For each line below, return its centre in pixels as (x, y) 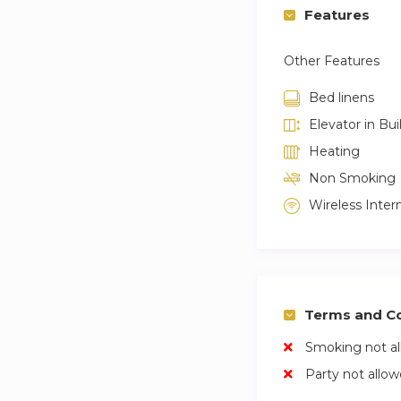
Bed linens (341, 98)
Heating (334, 151)
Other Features (332, 61)
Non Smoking (352, 178)
